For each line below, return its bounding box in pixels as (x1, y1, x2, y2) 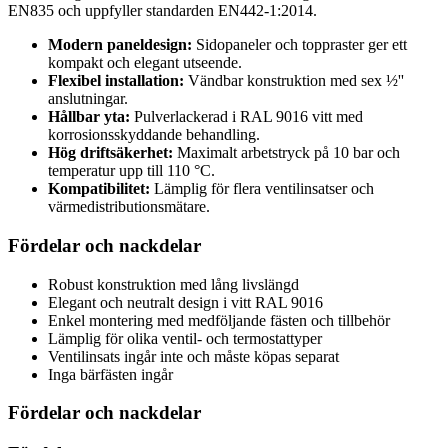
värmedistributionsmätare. (48, 198, 210, 216)
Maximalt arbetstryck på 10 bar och (173, 144, 400, 162)
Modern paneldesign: (48, 36, 192, 54)
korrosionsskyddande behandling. (48, 126, 260, 144)
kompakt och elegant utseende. (48, 54, 242, 72)
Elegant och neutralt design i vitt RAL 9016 (48, 293, 323, 311)
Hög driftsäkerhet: (48, 144, 173, 162)
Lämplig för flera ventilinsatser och (150, 180, 374, 198)
